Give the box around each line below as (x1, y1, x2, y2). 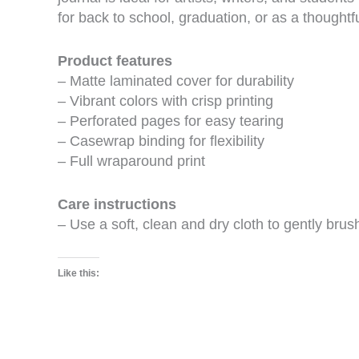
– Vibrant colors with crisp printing (58, 92, 273, 109)
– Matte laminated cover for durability (58, 72, 294, 89)
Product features (58, 52, 172, 69)
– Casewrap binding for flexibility (58, 132, 264, 149)
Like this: (58, 268, 99, 280)
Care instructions (58, 196, 176, 212)
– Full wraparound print (58, 152, 205, 169)
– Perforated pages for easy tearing (58, 112, 284, 129)
